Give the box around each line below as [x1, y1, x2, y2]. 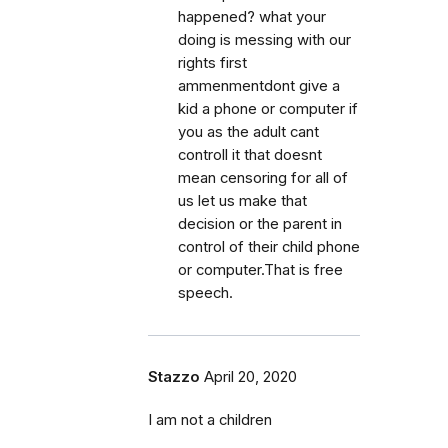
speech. [178, 283, 233, 302]
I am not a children [148, 410, 272, 429]
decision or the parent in [178, 214, 342, 233]
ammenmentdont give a [178, 76, 340, 95]
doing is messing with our [178, 30, 351, 49]
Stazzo [148, 367, 200, 386]
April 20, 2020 [204, 367, 297, 386]
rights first [178, 53, 247, 72]
